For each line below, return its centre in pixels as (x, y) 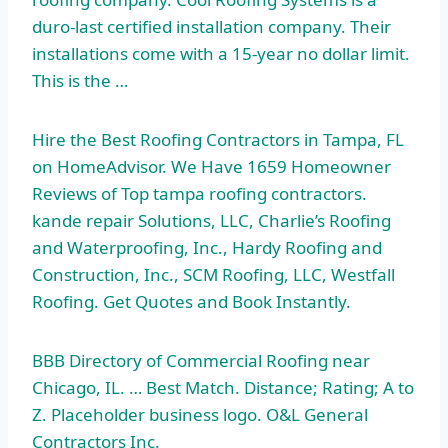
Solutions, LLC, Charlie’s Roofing (262, 221)
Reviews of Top (92, 194)
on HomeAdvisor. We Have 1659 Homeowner (211, 167)
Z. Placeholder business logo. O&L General (200, 415)
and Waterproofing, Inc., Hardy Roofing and (207, 248)
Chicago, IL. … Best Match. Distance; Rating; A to (223, 388)
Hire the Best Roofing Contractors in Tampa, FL (218, 140)
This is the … (80, 81)
